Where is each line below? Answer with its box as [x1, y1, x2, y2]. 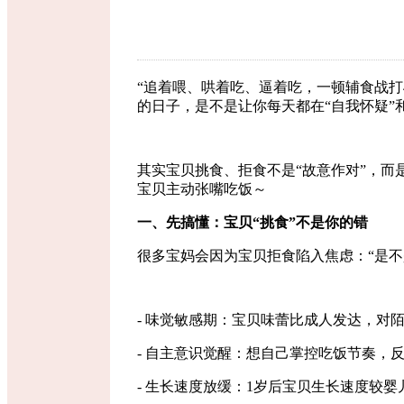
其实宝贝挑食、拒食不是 [137, 162, 296, 179]
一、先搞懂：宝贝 [137, 215, 252, 231]
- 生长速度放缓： [137, 379, 246, 395]
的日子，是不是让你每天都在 [137, 98, 325, 115]
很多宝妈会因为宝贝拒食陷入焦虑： [137, 248, 368, 264]
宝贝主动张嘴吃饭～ [137, 181, 267, 197]
